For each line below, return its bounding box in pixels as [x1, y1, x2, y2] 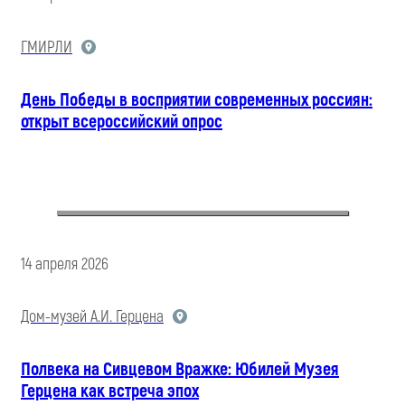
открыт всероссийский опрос [21, 109, 222, 133]
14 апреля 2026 [21, 253, 108, 275]
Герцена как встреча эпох [21, 379, 199, 402]
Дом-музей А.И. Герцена [21, 306, 164, 327]
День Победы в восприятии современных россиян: [21, 88, 372, 111]
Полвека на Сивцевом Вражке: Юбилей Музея [21, 357, 339, 381]
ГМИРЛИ [21, 36, 72, 58]
